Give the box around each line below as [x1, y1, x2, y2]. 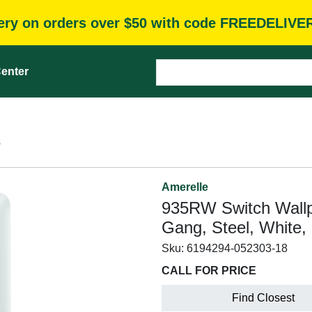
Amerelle [162, 181, 208, 193]
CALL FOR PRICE [162, 265, 256, 276]
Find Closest [232, 292, 295, 304]
